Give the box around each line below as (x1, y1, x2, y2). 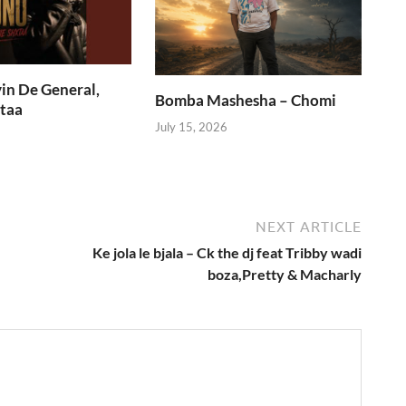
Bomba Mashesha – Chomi (155, 91, 337, 111)
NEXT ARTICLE (256, 217, 362, 235)
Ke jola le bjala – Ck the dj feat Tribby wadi (92, 243, 362, 261)
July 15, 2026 (155, 119, 228, 134)
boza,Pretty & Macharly (208, 265, 362, 283)
